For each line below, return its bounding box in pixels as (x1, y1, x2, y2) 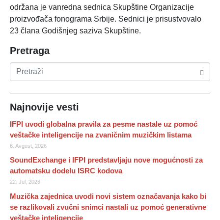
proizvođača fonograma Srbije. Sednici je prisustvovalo (10, 15, 201, 23)
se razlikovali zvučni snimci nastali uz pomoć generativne (10, 202, 206, 211)
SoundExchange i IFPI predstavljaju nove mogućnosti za (10, 156, 203, 165)
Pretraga (10, 45, 50, 56)
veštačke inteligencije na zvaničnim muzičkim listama (10, 131, 192, 139)
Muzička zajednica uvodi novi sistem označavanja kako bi (10, 192, 206, 200)
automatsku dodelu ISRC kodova (10, 166, 122, 175)
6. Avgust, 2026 (10, 143, 47, 149)
